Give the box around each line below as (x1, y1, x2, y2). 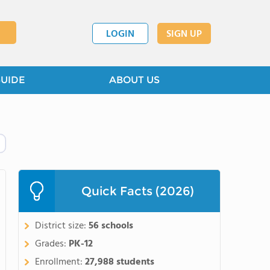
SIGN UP (166, 26, 202, 42)
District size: (35, 218, 89, 234)
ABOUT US (109, 74, 160, 86)
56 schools (89, 218, 133, 234)
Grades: (35, 236, 69, 252)
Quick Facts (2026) (81, 184, 194, 198)
